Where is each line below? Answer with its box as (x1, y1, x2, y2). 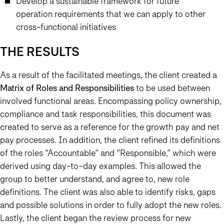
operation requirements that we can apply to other (16, 8, 205, 19)
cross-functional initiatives (16, 21, 116, 32)
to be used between (136, 82, 210, 93)
